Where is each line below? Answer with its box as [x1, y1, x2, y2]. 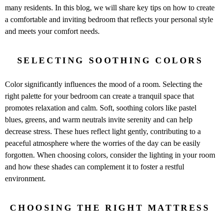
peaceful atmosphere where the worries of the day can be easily [5, 138, 200, 147]
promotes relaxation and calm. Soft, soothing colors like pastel [5, 103, 196, 112]
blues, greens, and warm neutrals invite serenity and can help [5, 115, 192, 124]
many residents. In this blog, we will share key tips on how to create [5, 3, 215, 12]
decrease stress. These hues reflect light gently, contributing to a [5, 127, 201, 136]
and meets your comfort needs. [5, 27, 100, 35]
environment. [5, 174, 46, 183]
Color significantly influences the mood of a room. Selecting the [5, 80, 202, 88]
